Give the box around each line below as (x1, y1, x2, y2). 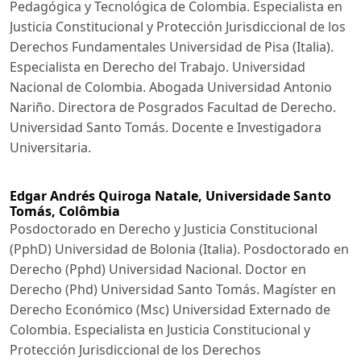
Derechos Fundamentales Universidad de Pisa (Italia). (10, 37, 334, 56)
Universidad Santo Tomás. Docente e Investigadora (10, 118, 322, 136)
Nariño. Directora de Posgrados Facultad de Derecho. (10, 98, 336, 116)
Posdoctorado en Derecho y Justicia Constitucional (10, 220, 317, 239)
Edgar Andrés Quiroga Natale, (10, 187, 205, 205)
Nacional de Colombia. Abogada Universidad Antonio (10, 77, 332, 96)
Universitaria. (10, 138, 91, 156)
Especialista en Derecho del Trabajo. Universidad (10, 57, 305, 76)
